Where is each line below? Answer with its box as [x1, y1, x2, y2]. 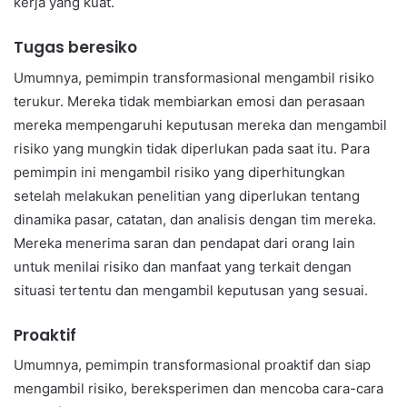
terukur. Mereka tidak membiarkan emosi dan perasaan [14, 92, 365, 110]
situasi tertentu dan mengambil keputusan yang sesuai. [14, 281, 368, 299]
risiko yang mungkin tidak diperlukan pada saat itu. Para [14, 139, 370, 157]
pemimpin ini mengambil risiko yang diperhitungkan [14, 163, 345, 181]
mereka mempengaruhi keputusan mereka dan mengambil [14, 115, 387, 134]
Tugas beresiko [14, 36, 137, 59]
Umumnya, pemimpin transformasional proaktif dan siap [14, 356, 371, 374]
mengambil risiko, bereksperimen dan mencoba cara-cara [14, 380, 383, 398]
